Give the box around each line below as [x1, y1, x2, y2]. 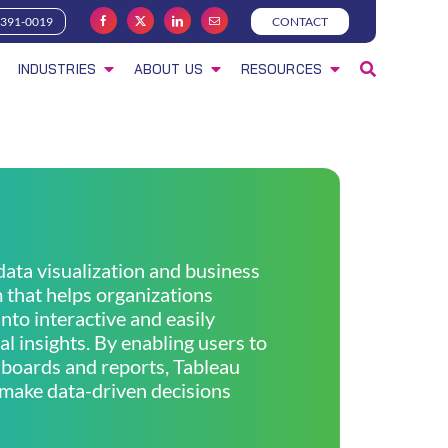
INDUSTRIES [17, 61, 96, 78]
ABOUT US [133, 61, 203, 78]
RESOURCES [240, 61, 322, 78]
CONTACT [272, 14, 329, 29]
